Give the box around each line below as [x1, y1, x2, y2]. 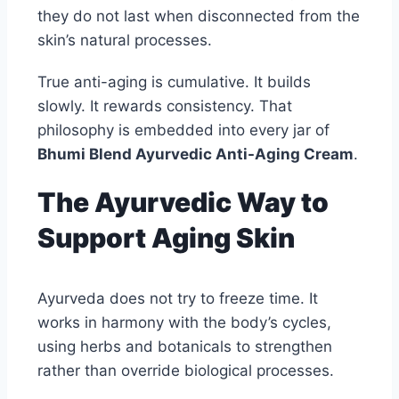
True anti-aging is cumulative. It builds [37, 73, 311, 92]
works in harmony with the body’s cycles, [37, 313, 331, 332]
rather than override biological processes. [37, 362, 334, 380]
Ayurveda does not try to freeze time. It [37, 289, 318, 308]
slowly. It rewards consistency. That [37, 97, 292, 116]
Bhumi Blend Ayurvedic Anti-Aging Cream [37, 145, 354, 164]
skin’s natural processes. [37, 31, 212, 50]
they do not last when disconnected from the [37, 7, 360, 26]
